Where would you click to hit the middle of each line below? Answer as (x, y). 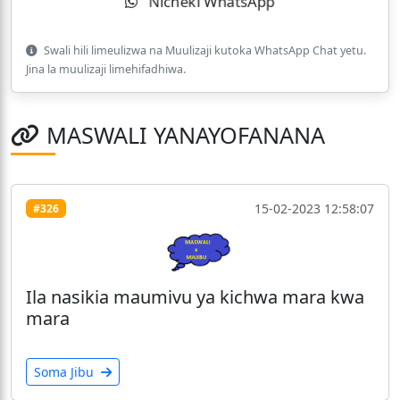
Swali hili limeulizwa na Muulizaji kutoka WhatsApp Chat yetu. (204, 51)
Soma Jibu (66, 371)
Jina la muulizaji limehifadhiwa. (106, 70)
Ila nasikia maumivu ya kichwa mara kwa (195, 296)
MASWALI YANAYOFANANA (186, 135)
